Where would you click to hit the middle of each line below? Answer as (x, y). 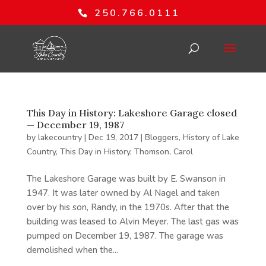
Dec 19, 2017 (113, 137)
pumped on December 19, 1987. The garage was (125, 236)
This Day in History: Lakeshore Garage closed (132, 113)
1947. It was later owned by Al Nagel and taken (123, 193)
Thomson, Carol (163, 152)
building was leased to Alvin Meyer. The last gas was (132, 221)
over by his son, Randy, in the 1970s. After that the (128, 207)
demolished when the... (72, 250)
